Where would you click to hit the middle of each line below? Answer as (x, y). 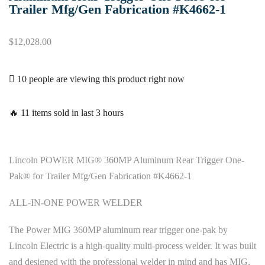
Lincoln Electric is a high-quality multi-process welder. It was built (132, 245)
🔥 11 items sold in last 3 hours (66, 112)
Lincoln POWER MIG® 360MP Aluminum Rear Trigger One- (127, 160)
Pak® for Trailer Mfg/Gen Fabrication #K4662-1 (100, 176)
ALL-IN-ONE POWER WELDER (76, 203)
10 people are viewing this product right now (100, 79)
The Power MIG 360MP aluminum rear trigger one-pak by (118, 230)
